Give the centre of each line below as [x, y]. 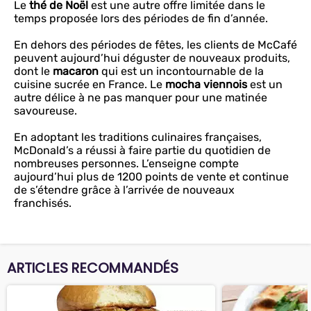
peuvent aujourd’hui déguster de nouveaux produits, [152, 58]
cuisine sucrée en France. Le [90, 84]
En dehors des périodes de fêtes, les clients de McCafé [155, 45]
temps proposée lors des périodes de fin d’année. [141, 18]
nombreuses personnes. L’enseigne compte [126, 163]
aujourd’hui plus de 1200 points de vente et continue [151, 177]
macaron [76, 71]
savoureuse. [45, 111]
